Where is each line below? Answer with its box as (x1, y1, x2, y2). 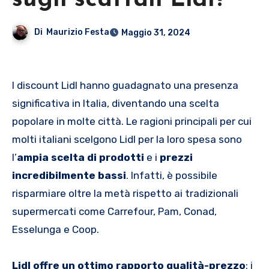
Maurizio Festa (46, 27, 110, 38)
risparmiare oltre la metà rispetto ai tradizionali (12, 187, 238, 200)
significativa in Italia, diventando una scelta (12, 97, 219, 110)
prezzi (160, 151, 193, 164)
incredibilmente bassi (12, 169, 126, 182)
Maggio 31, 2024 (121, 28, 191, 38)
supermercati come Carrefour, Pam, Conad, (12, 205, 217, 218)
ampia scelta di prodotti (17, 151, 144, 164)
